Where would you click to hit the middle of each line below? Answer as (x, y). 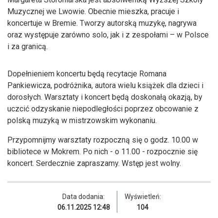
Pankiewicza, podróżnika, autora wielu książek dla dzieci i (105, 85)
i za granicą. (27, 46)
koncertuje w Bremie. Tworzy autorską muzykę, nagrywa (102, 23)
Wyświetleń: (143, 196)
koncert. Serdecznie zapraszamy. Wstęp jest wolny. (95, 163)
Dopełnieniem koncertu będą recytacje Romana (87, 73)
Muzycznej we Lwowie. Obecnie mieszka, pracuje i (93, 11)
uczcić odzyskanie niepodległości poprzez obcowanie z (103, 109)
